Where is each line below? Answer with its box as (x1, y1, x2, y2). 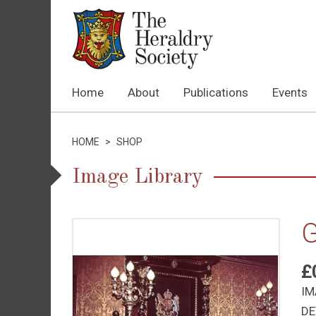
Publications (183, 85, 248, 99)
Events (272, 85, 308, 99)
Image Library (72, 166, 203, 188)
